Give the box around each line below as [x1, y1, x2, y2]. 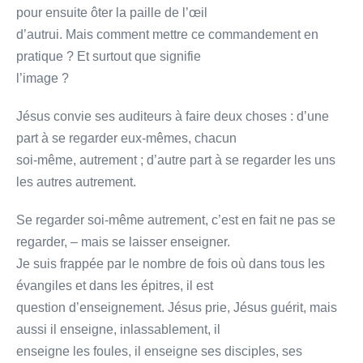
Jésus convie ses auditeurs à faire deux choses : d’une [16, 109, 329, 123]
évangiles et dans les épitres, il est [16, 278, 213, 293]
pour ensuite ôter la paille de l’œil [16, 5, 207, 19]
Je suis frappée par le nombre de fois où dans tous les [16, 256, 325, 271]
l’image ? [16, 70, 69, 85]
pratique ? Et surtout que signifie [16, 49, 201, 63]
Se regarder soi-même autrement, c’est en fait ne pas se [16, 212, 335, 227]
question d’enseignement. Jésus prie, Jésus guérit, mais [16, 300, 337, 314]
